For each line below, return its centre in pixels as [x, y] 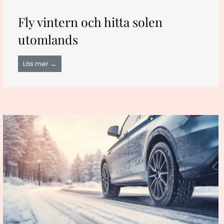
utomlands [48, 39]
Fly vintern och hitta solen [90, 22]
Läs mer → [39, 64]
